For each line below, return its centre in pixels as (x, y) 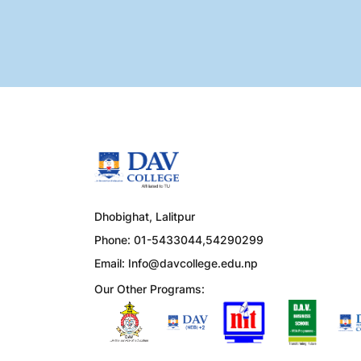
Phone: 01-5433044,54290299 (179, 240)
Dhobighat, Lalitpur (145, 217)
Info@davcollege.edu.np (193, 263)
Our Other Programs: (149, 289)
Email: (111, 263)
